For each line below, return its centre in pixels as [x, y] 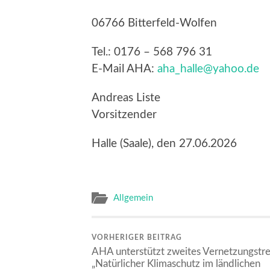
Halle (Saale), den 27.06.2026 [164, 143]
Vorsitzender [124, 115]
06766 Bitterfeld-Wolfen [154, 23]
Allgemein [133, 198]
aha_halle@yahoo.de [208, 69]
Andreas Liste [126, 98]
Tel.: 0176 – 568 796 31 [152, 52]
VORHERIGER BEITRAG [137, 238]
